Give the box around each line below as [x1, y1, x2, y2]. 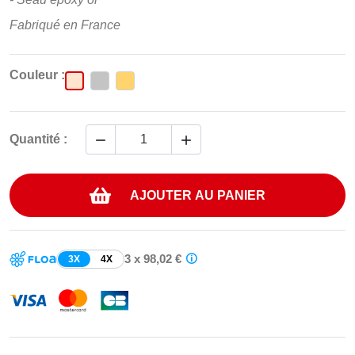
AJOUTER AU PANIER [130, 188, 265, 202]
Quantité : [10, 132, 67, 147]
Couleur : [10, 68, 65, 82]
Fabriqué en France [10, 18, 120, 32]
